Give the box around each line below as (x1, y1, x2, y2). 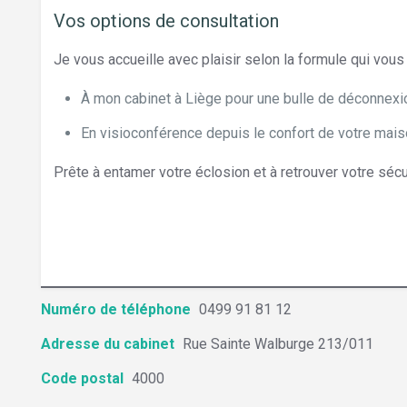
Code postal (40, 370, 124, 387)
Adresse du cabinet (40, 335, 174, 352)
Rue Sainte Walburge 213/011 (182, 335, 373, 352)
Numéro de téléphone (40, 301, 191, 318)
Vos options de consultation (53, 10, 279, 32)
